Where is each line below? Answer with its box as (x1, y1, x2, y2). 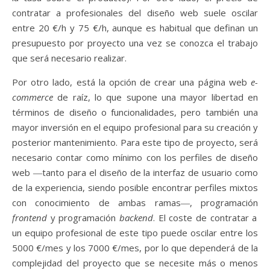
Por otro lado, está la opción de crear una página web (12, 75, 251, 88)
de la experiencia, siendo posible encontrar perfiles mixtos (12, 181, 258, 193)
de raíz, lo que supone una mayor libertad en (57, 90, 259, 103)
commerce (12, 90, 58, 103)
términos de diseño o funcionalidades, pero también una (12, 105, 258, 118)
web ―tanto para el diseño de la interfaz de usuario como (12, 166, 258, 178)
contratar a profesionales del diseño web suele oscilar (12, 6, 258, 19)
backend (119, 211, 154, 224)
